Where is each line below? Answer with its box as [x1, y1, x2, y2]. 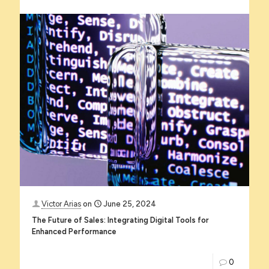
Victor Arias [41, 199, 81, 208]
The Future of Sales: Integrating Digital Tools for [32, 215, 209, 225]
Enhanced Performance [32, 226, 116, 236]
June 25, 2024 [103, 199, 156, 208]
